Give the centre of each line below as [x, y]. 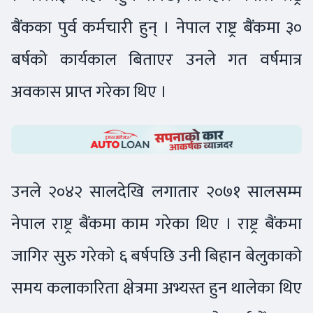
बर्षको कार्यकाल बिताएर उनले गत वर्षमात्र [156, 59]
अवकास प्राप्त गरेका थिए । [91, 92]
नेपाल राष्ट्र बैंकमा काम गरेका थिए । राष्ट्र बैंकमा [156, 224]
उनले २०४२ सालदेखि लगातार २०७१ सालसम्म [156, 192]
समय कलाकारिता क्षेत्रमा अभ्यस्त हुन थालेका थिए [156, 289]
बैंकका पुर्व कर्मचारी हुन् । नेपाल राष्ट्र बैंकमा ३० [156, 27]
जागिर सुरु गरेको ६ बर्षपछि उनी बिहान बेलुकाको [156, 256]
